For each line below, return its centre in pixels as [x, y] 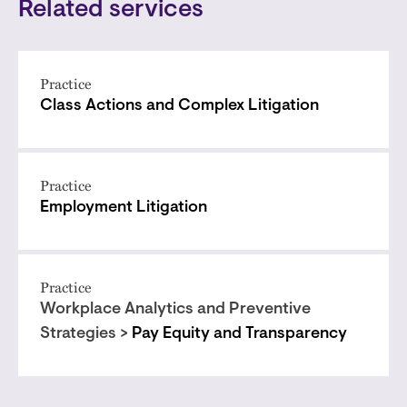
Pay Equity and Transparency [239, 334]
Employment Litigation [124, 208]
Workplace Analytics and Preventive [175, 310]
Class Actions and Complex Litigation [179, 106]
